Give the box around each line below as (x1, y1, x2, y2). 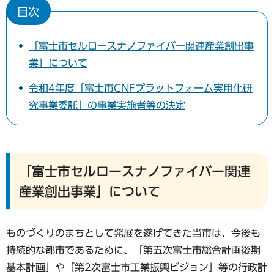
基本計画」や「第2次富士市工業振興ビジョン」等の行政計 (6, 262, 267, 272)
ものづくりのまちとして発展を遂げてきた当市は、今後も (6, 228, 261, 238)
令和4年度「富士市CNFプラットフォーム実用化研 (29, 83, 253, 93)
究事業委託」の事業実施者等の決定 (29, 100, 185, 110)
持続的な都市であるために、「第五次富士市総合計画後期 (6, 245, 261, 255)
